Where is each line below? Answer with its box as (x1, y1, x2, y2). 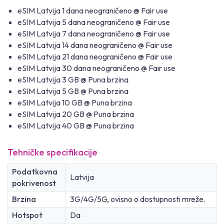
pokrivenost (12, 178, 56, 188)
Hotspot (12, 210, 42, 220)
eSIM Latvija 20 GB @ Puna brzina (17, 109, 134, 119)
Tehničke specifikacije (7, 146, 97, 158)
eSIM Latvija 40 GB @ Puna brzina (17, 120, 134, 131)
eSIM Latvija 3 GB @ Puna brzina (17, 74, 128, 85)
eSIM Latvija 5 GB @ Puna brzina (17, 86, 128, 96)
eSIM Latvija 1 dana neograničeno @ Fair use (17, 5, 168, 16)
